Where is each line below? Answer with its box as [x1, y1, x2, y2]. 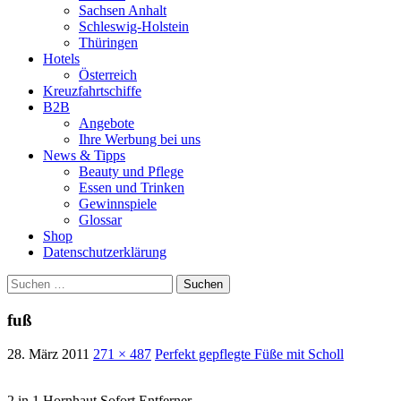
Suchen [6, 273, 48, 289]
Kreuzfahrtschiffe [43, 82, 141, 98]
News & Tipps [43, 147, 125, 163]
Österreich [79, 66, 137, 82]
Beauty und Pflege [79, 163, 183, 179]
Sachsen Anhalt [79, 2, 166, 18]
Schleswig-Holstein [79, 18, 189, 34]
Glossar [79, 211, 122, 227]
